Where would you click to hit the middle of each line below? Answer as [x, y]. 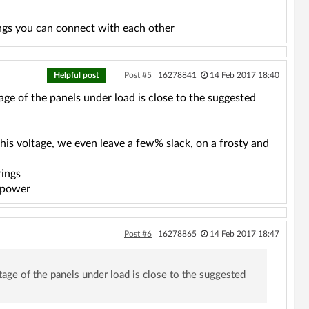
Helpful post [76, 75]
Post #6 [138, 233]
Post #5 [138, 75]
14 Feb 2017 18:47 [244, 233]
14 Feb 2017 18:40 [244, 75]
